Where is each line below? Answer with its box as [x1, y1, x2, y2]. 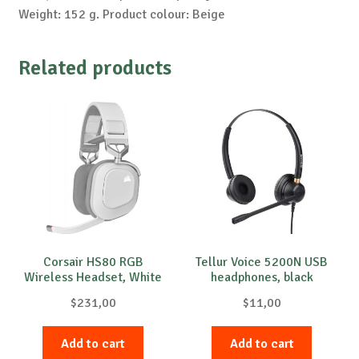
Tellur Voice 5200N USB [196, 253, 329, 270]
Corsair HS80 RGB [42, 253, 143, 270]
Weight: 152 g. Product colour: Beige [18, 6, 225, 23]
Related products [18, 54, 171, 81]
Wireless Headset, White [24, 268, 163, 285]
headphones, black [210, 268, 313, 285]
